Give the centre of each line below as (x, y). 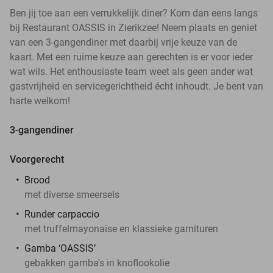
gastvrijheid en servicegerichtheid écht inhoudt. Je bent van (136, 86)
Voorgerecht (37, 159)
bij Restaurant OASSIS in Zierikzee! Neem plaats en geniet (133, 27)
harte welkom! (41, 101)
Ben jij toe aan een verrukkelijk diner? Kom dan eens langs (134, 13)
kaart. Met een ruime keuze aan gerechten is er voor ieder (131, 57)
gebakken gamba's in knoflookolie (98, 263)
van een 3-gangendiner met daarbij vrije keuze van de (123, 42)
